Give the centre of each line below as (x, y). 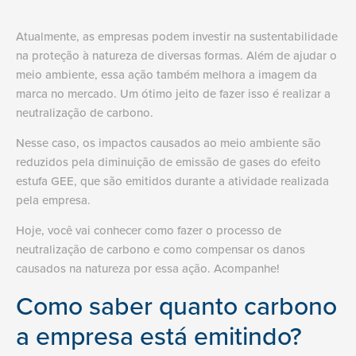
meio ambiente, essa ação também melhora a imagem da (166, 74)
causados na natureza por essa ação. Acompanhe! (148, 269)
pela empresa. (55, 199)
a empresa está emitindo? (159, 335)
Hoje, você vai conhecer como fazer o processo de (149, 230)
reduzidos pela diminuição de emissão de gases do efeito (168, 161)
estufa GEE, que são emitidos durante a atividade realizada (172, 180)
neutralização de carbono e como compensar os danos (161, 250)
